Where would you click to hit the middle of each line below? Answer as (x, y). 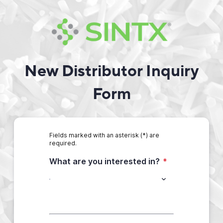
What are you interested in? (104, 161)
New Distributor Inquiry (111, 71)
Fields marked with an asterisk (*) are (104, 135)
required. (63, 143)
